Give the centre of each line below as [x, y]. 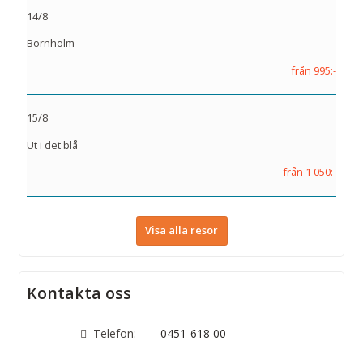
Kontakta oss [79, 293]
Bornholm [51, 43]
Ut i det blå [52, 145]
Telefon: [115, 333]
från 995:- [314, 70]
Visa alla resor [181, 231]
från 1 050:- [310, 172]
